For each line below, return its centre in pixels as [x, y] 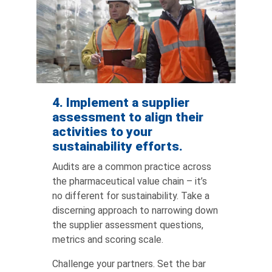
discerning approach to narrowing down [135, 210]
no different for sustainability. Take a [131, 195]
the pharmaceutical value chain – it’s [130, 181]
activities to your [103, 131]
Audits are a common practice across [132, 166]
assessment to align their [128, 117]
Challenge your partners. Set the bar [129, 263]
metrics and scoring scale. [108, 239]
